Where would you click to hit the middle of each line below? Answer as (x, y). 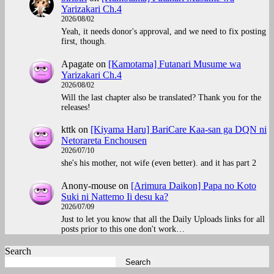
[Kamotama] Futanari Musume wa (175, 64)
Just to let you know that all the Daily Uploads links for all (163, 219)
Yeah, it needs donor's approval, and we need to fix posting (164, 31)
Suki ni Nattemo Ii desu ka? (115, 196)
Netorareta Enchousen (104, 141)
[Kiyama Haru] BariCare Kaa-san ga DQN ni (179, 130)
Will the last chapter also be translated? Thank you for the (161, 97)
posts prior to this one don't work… (123, 229)
